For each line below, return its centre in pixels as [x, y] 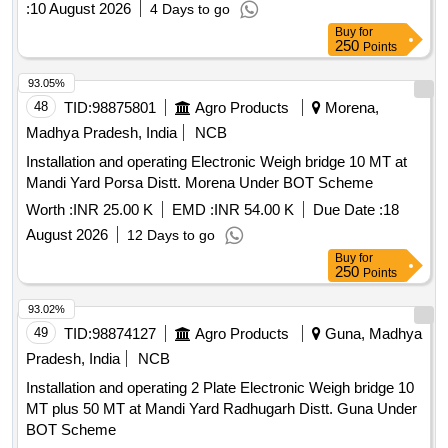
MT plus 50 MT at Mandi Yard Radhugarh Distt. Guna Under [221, 409]
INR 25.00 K [113, 210]
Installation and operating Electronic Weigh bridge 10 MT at [216, 162]
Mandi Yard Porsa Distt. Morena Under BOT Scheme [199, 183]
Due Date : [348, 210]
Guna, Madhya [371, 334]
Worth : [49, 210]
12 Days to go [171, 235]
